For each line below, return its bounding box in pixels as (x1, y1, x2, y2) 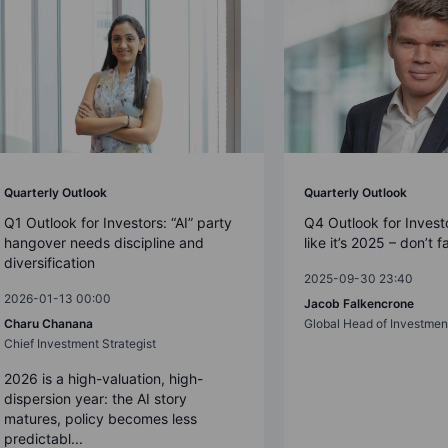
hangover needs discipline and (4, 233, 204, 251)
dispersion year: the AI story (4, 389, 187, 407)
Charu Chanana (4, 315, 93, 331)
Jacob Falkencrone (304, 295, 414, 311)
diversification (4, 253, 95, 271)
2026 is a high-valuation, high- (4, 369, 203, 387)
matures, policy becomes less (4, 409, 197, 427)
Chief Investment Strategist (4, 335, 156, 351)
